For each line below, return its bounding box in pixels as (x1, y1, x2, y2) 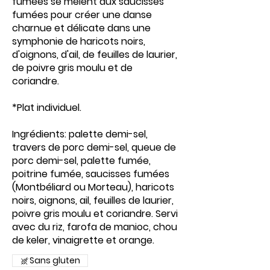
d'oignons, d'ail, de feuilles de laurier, (12, 48, 177, 61)
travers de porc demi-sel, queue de (12, 140, 176, 154)
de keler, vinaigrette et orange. (12, 233, 154, 247)
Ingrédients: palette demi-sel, (12, 127, 148, 141)
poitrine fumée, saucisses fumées (12, 167, 169, 181)
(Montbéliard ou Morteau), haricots (12, 180, 174, 194)
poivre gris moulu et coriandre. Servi (12, 207, 178, 221)
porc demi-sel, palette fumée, (12, 154, 151, 168)
